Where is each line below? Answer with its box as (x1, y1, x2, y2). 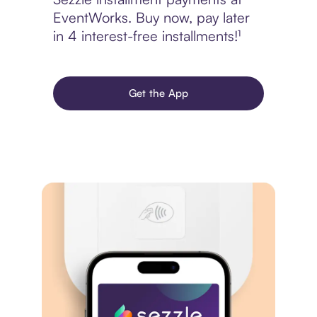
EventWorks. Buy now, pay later (52, 8, 250, 27)
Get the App (128, 86, 189, 100)
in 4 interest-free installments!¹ (52, 27, 241, 45)
